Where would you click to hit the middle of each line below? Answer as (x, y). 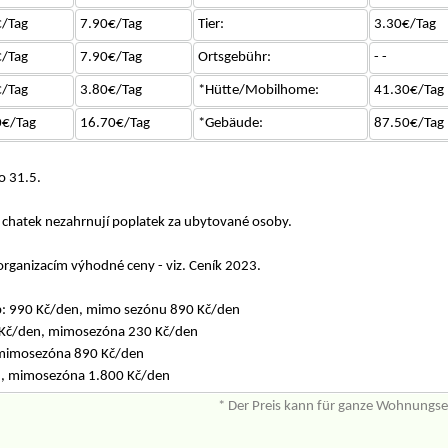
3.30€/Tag (404, 24)
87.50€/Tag (408, 123)
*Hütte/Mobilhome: (258, 90)
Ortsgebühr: (234, 57)
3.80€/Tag (110, 90)
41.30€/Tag (408, 90)
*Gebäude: (230, 123)
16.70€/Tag (114, 123)
